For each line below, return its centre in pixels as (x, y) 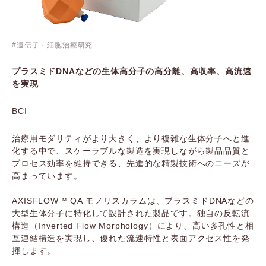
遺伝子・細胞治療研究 (55, 45)
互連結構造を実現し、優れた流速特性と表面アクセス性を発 (131, 238)
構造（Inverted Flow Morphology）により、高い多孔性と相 (133, 226)
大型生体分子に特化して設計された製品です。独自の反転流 (131, 213)
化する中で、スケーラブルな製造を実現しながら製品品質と (131, 151)
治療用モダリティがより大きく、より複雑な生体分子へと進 (131, 138)
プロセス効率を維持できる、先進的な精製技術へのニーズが (131, 163)
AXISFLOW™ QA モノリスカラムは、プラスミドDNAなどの (133, 201)
